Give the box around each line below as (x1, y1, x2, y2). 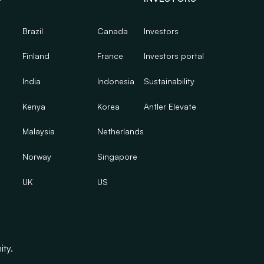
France (97, 51, 124, 61)
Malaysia (22, 126, 55, 137)
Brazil (22, 25, 44, 36)
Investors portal (144, 51, 204, 61)
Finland (22, 51, 50, 61)
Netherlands (97, 126, 144, 137)
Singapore (97, 151, 138, 162)
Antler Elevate (144, 101, 197, 111)
